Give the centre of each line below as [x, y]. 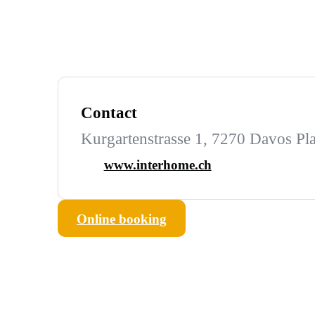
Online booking [121, 219]
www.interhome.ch [157, 165]
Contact [109, 113]
